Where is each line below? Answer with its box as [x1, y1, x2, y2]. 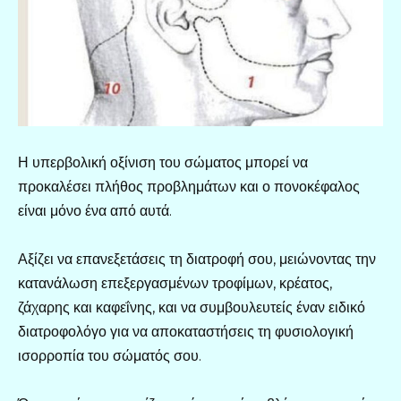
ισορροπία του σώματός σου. [18, 346, 201, 364]
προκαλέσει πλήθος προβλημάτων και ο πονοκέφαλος [18, 177, 360, 195]
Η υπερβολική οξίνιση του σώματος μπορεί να [18, 153, 308, 171]
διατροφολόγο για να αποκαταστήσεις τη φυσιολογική [18, 322, 354, 340]
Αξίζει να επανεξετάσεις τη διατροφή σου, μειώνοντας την [18, 250, 376, 268]
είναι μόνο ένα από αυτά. [18, 201, 172, 219]
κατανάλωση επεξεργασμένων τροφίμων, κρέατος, [18, 274, 332, 292]
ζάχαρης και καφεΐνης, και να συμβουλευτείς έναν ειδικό [18, 298, 365, 316]
